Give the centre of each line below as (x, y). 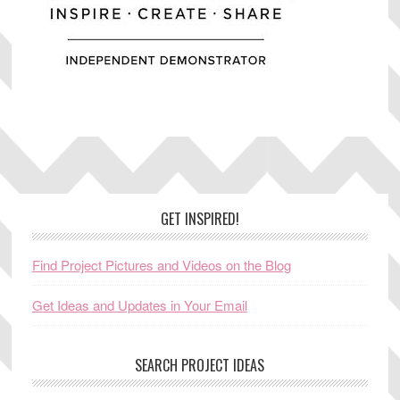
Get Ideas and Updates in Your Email (139, 305)
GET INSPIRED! (200, 219)
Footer (62, 223)
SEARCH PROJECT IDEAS (200, 366)
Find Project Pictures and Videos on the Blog (161, 265)
